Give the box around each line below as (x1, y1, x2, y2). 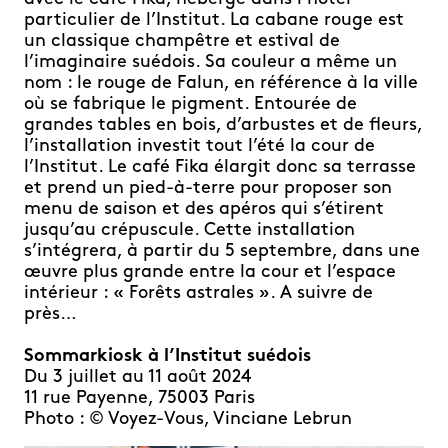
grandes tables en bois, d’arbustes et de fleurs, (24, 115, 422, 135)
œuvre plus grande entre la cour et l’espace (24, 262, 396, 282)
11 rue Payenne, (24, 388, 158, 408)
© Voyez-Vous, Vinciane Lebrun (89, 409, 352, 429)
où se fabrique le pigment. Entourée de (24, 94, 357, 114)
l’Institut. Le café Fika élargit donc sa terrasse (24, 157, 416, 177)
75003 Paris (158, 388, 255, 408)
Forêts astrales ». (129, 283, 275, 303)
